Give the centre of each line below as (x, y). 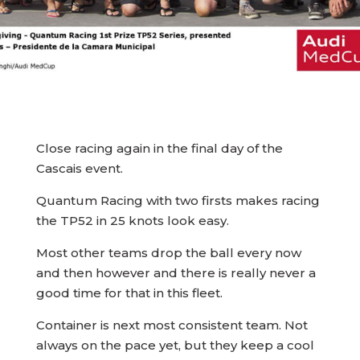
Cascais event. (79, 168)
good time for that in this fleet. (129, 293)
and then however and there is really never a (176, 273)
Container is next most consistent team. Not (172, 325)
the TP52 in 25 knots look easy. (132, 221)
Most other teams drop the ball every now (168, 253)
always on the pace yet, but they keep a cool (175, 345)
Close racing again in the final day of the (159, 148)
